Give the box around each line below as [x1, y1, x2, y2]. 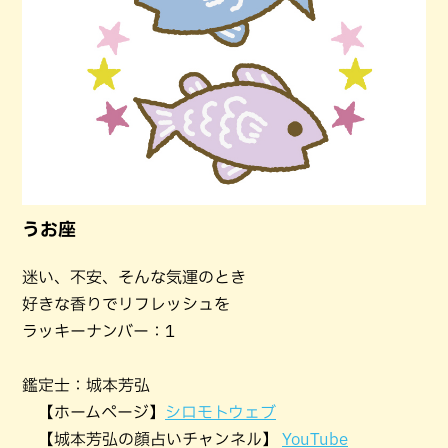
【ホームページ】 [22, 404, 165, 421]
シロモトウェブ [165, 404, 276, 421]
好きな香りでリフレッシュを [22, 296, 230, 313]
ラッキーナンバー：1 [22, 323, 175, 340]
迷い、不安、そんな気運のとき [22, 269, 246, 286]
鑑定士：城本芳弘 [22, 377, 150, 394]
